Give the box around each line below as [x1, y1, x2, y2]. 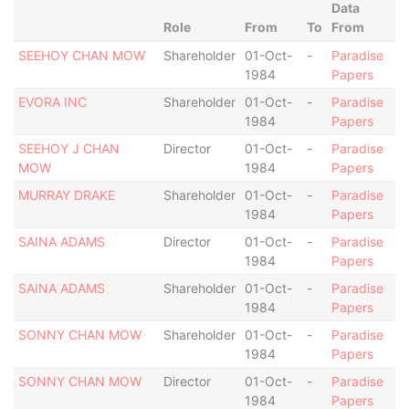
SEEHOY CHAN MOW [17, 47, 145, 63]
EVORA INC [17, 94, 87, 110]
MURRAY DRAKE [17, 187, 115, 203]
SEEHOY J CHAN [17, 141, 120, 156]
